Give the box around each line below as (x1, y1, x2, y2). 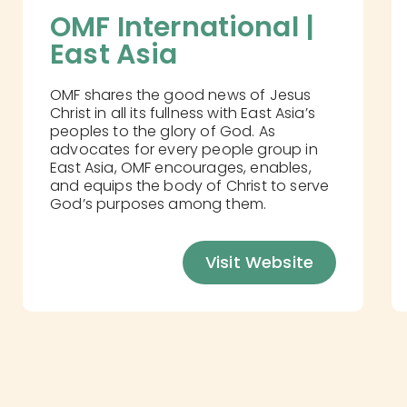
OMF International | (50, 7, 322, 46)
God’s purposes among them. (50, 193, 267, 214)
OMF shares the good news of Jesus (50, 84, 312, 105)
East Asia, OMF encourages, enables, (50, 156, 312, 178)
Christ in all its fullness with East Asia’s (50, 102, 315, 124)
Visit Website (204, 250, 314, 273)
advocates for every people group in (50, 138, 318, 160)
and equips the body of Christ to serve (50, 174, 330, 196)
